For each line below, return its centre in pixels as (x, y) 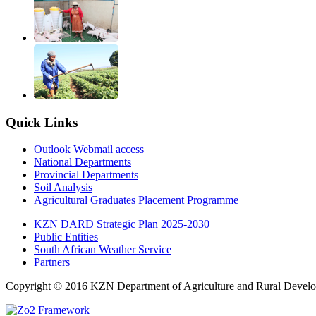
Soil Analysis (63, 188)
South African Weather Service (103, 250)
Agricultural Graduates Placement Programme (136, 200)
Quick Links (42, 122)
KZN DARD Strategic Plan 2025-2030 (122, 224)
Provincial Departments (86, 175)
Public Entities (66, 237)
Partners (52, 262)
